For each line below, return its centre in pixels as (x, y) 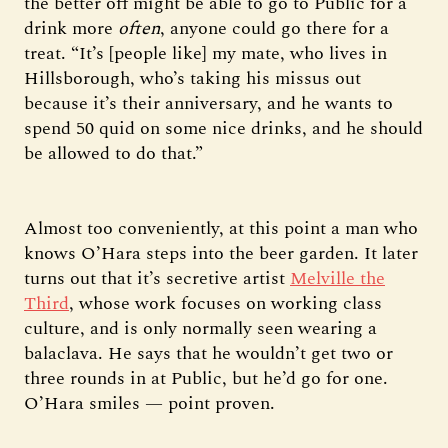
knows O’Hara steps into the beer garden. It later (221, 253)
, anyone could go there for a (274, 28)
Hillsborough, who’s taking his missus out (192, 78)
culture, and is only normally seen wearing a (200, 328)
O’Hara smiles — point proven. (149, 403)
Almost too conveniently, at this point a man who (221, 228)
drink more (71, 28)
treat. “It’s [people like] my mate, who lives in (205, 53)
